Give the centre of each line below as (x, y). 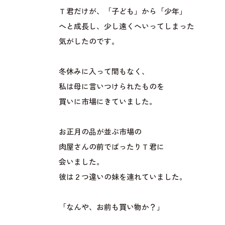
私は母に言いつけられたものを (111, 87)
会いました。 (81, 162)
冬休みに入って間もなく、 (104, 72)
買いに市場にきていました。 (107, 102)
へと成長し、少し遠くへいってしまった (126, 27)
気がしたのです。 (89, 42)
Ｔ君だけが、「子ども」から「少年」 (123, 12)
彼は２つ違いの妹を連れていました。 (123, 178)
